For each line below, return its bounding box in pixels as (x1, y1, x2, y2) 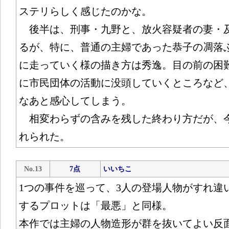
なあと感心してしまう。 (18, 95, 131, 106)
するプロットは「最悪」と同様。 (18, 200, 172, 211)
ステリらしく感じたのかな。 (18, 6, 152, 17)
